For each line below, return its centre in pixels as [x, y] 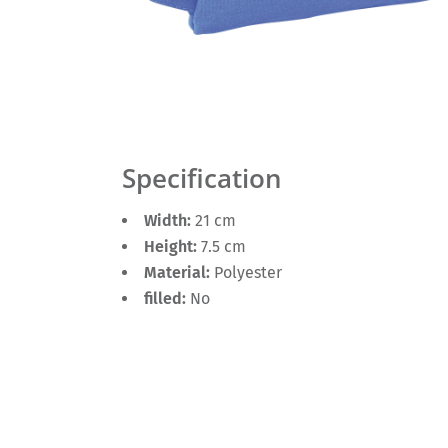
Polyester [248, 272]
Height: [172, 246]
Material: [179, 272]
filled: [167, 298]
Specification [202, 178]
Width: [169, 220]
